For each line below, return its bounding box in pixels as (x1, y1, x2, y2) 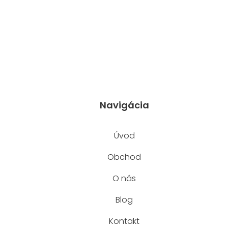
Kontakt (109, 215, 140, 227)
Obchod (107, 151, 141, 163)
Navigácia (99, 98, 149, 111)
